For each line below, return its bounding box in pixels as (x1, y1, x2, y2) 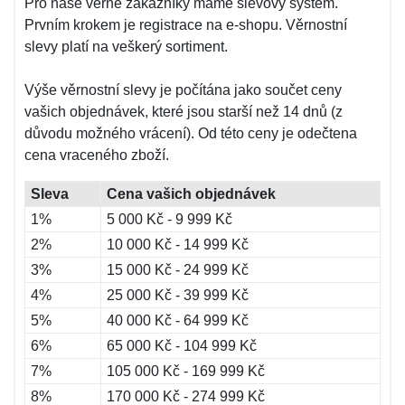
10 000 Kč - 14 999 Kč (107, 237, 249, 252)
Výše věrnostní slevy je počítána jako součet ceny (24, 82, 342, 98)
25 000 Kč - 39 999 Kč (107, 287, 249, 303)
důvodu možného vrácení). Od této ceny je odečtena (24, 126, 357, 141)
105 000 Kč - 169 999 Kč (107, 363, 265, 379)
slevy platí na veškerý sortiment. (24, 39, 228, 54)
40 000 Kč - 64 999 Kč (107, 313, 249, 328)
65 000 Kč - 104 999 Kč (107, 338, 257, 353)
